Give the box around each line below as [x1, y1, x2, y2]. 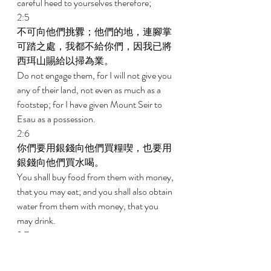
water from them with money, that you [17, 199, 160, 213]
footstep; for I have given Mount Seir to [17, 97, 164, 111]
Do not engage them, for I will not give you [17, 68, 174, 82]
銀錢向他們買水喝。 [17, 155, 106, 169]
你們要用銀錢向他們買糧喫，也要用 [17, 141, 172, 155]
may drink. [17, 214, 57, 227]
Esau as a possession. [17, 112, 97, 126]
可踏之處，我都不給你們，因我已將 [17, 39, 172, 53]
